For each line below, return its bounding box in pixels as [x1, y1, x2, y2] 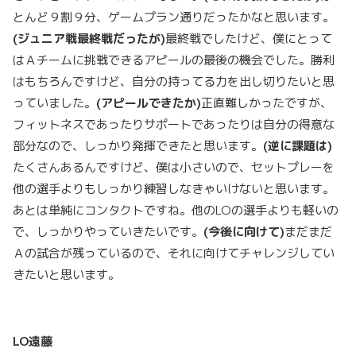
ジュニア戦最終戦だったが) [17, 30, 165, 47]
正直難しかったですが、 [201, 95, 332, 111]
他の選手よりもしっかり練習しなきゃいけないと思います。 [13, 180, 335, 197]
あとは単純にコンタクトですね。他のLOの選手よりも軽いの [13, 202, 339, 219]
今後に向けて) [208, 223, 284, 240]
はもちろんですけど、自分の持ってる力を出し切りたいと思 [13, 73, 335, 90]
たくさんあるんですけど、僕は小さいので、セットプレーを [13, 159, 335, 176]
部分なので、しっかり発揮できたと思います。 [13, 137, 263, 154]
